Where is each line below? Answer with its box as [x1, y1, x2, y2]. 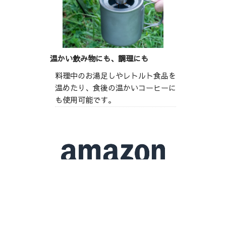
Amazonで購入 [87, 178, 139, 188]
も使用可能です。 [54, 95, 116, 106]
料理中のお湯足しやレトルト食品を [54, 71, 176, 82]
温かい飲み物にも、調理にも [49, 54, 148, 65]
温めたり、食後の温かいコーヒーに [54, 83, 176, 94]
